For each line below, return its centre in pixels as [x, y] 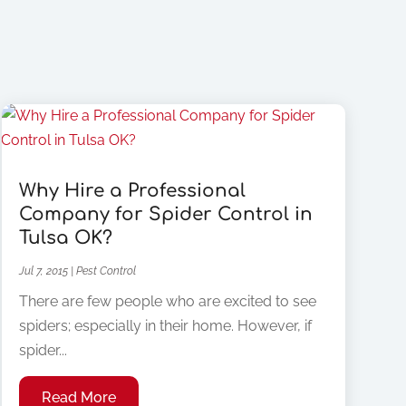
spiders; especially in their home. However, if [165, 326]
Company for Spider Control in [165, 215]
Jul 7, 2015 [43, 271]
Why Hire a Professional [132, 191]
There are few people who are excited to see [167, 302]
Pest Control [106, 271]
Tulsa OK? [65, 238]
